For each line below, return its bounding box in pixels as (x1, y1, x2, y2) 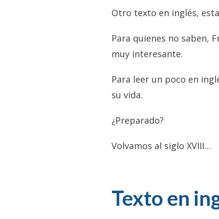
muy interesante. (111, 48, 183, 60)
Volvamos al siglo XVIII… (111, 140, 211, 152)
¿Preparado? (111, 114, 164, 127)
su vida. (111, 89, 143, 101)
